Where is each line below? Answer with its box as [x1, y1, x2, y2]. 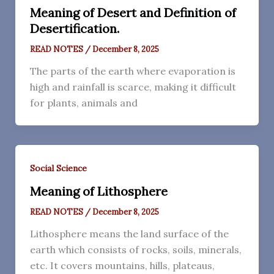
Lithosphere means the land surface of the [29, 227, 229, 240]
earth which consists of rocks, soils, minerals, [29, 243, 242, 256]
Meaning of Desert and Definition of [29, 5, 236, 21]
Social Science [29, 163, 87, 174]
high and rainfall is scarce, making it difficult [29, 81, 236, 94]
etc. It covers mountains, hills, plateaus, [29, 259, 215, 272]
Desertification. [29, 21, 119, 37]
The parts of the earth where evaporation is [29, 65, 235, 78]
